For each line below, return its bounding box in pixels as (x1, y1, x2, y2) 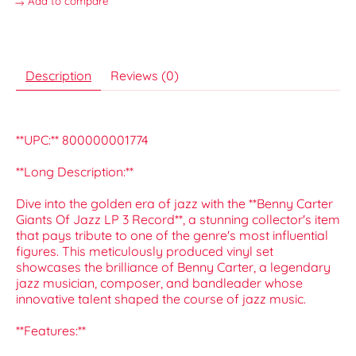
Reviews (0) (110, 68, 179, 84)
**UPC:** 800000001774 (16, 132, 148, 149)
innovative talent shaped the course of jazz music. (16, 291, 306, 308)
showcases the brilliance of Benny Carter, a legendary (16, 259, 331, 276)
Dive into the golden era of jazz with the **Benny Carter (16, 195, 333, 212)
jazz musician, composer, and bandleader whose (16, 275, 303, 292)
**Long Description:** (16, 164, 133, 180)
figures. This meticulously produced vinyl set (16, 243, 273, 260)
